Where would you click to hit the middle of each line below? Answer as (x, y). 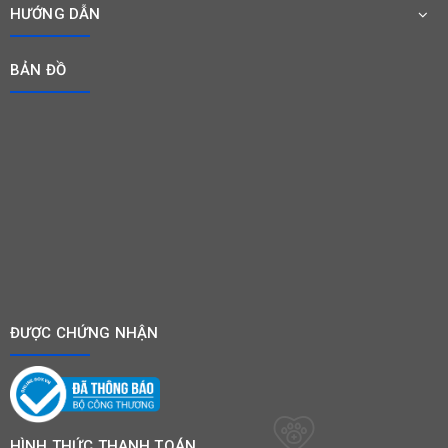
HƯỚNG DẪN (55, 14)
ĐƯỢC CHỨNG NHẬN (84, 333)
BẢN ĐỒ (38, 70)
